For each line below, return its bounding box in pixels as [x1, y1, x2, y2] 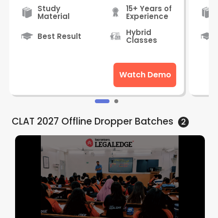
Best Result [37, 31, 82, 41]
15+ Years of [126, 3, 172, 14]
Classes [126, 35, 157, 45]
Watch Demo [119, 69, 171, 81]
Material [37, 11, 70, 21]
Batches [132, 114, 173, 128]
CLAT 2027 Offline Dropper [11, 114, 132, 128]
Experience [126, 11, 168, 21]
